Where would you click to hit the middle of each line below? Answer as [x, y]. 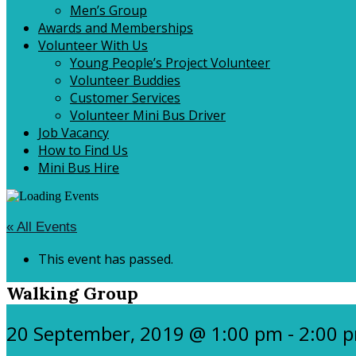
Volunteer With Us [93, 45]
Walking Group [72, 294]
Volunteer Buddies [125, 80]
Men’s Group [108, 10]
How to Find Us [83, 150]
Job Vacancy [74, 133]
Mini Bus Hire [79, 168]
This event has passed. [106, 259]
